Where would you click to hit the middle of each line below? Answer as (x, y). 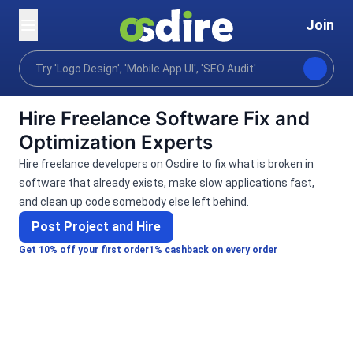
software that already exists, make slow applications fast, (167, 183)
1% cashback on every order (213, 250)
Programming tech (176, 63)
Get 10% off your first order (84, 250)
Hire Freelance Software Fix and (164, 119)
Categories (64, 63)
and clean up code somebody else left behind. (134, 202)
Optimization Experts (116, 142)
